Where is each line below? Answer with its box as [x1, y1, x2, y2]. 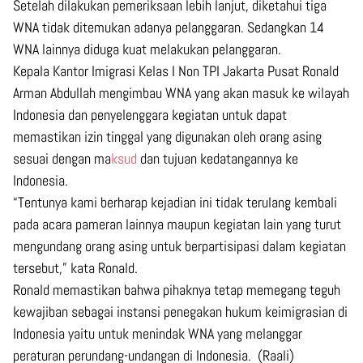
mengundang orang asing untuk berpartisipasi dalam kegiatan [13, 236, 346, 255]
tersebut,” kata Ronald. [13, 258, 138, 277]
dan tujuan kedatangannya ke [140, 148, 298, 168]
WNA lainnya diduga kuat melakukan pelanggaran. [13, 39, 281, 58]
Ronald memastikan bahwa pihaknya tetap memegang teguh [13, 280, 340, 299]
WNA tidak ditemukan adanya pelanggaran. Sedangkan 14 [13, 17, 324, 36]
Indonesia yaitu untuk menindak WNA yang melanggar [13, 323, 302, 343]
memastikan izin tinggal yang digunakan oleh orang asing [13, 126, 322, 146]
